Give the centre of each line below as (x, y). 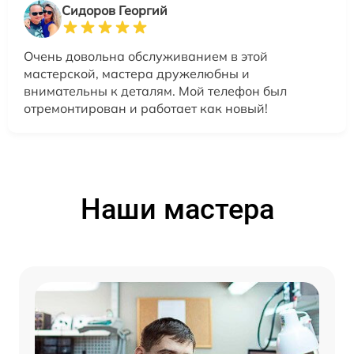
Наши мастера (177, 209)
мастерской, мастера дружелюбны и (137, 73)
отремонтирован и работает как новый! (146, 108)
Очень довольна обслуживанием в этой (146, 56)
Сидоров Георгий (115, 10)
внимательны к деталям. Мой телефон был (155, 91)
